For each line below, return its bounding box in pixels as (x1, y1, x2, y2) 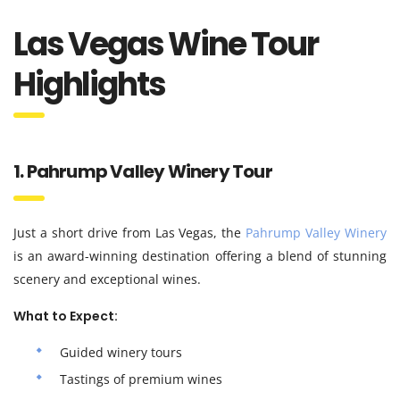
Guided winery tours (60, 343, 182, 361)
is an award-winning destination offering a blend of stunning (13, 246, 387, 264)
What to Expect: (13, 306, 118, 325)
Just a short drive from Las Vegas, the (13, 223, 246, 241)
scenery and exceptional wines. (13, 270, 201, 287)
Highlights (13, 61, 165, 107)
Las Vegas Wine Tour (13, 21, 318, 67)
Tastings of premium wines (60, 370, 222, 387)
